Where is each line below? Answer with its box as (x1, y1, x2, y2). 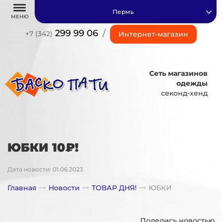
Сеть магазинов (149, 68, 208, 78)
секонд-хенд (161, 88, 208, 98)
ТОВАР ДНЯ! (92, 183, 137, 192)
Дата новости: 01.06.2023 (7, 166, 83, 173)
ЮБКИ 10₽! (7, 140, 79, 155)
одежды (176, 78, 208, 88)
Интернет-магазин (118, 30, 188, 39)
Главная (7, 183, 37, 192)
